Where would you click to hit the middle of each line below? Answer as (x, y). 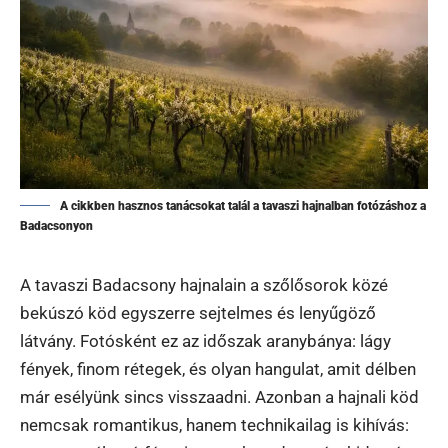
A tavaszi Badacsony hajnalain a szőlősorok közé (204, 284)
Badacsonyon (56, 225)
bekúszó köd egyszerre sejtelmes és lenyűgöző (198, 312)
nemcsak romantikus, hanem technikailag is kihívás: (214, 424)
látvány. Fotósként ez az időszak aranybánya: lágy (205, 340)
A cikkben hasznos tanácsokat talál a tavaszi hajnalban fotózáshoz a (243, 205)
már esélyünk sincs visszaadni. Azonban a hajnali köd (219, 396)
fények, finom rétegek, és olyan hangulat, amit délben (218, 368)
